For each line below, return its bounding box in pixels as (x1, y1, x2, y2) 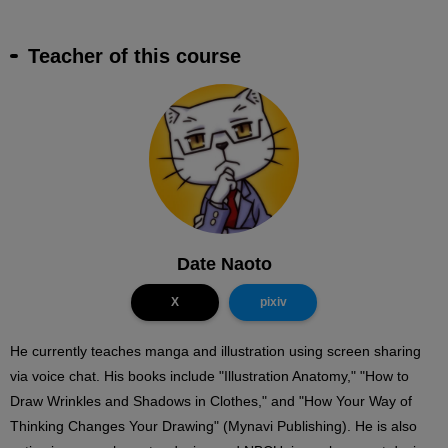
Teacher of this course (28, 44, 241, 67)
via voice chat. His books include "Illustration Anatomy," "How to (10, 368, 409, 385)
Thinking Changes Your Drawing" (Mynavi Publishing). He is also (10, 418, 417, 435)
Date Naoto (176, 254, 272, 275)
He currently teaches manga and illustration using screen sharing (10, 343, 421, 360)
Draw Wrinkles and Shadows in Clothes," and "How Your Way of (10, 393, 412, 410)
